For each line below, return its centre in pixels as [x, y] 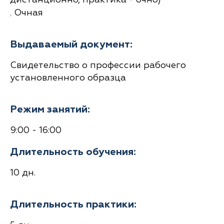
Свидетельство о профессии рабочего [98, 66]
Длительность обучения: [73, 152]
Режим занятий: [50, 110]
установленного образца [68, 78]
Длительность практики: [73, 205]
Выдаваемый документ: [71, 45]
